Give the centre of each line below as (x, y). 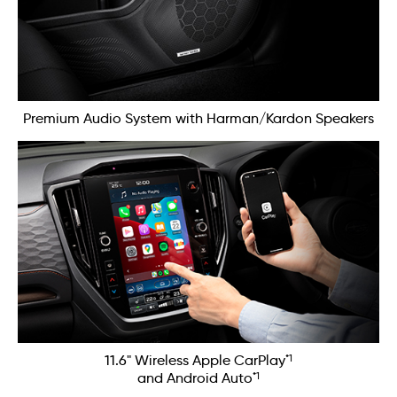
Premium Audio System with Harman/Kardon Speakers (198, 118)
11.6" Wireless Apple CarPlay (195, 361)
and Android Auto (195, 378)
